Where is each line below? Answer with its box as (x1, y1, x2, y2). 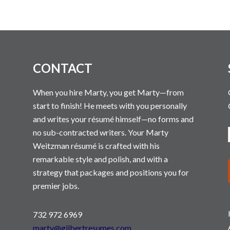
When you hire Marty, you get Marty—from (33, 87, 184, 97)
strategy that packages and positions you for (33, 167, 189, 177)
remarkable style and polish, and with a (33, 154, 168, 164)
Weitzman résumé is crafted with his (33, 141, 160, 150)
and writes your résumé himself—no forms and (33, 114, 194, 124)
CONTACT (33, 61, 92, 75)
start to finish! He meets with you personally (33, 101, 187, 110)
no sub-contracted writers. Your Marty (33, 127, 168, 137)
